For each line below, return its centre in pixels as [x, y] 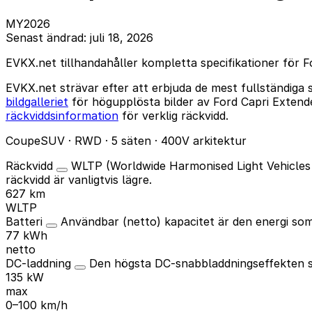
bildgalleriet [37, 101]
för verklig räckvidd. [173, 115]
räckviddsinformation [62, 115]
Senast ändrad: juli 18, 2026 [79, 37]
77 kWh [26, 235]
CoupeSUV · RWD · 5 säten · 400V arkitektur [126, 140]
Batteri [26, 221]
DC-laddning [40, 263]
